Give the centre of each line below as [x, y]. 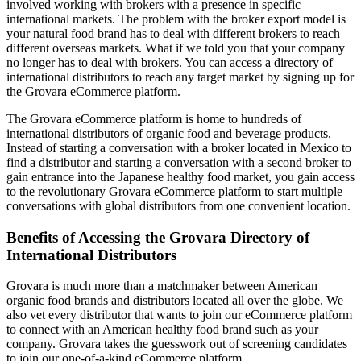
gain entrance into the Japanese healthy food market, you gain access [180, 176]
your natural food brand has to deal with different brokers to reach [173, 33]
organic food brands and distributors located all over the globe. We [175, 301]
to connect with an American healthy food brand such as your [162, 330]
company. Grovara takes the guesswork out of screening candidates [177, 344]
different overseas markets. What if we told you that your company [176, 48]
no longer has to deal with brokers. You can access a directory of [170, 62]
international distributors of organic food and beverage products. [169, 133]
